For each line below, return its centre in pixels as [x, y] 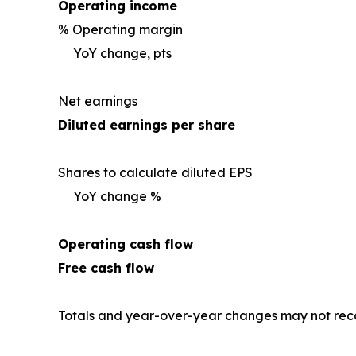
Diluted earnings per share [147, 125]
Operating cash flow [126, 244]
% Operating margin [120, 30]
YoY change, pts [122, 54]
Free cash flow [106, 268]
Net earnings [98, 101]
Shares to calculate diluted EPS [155, 173]
